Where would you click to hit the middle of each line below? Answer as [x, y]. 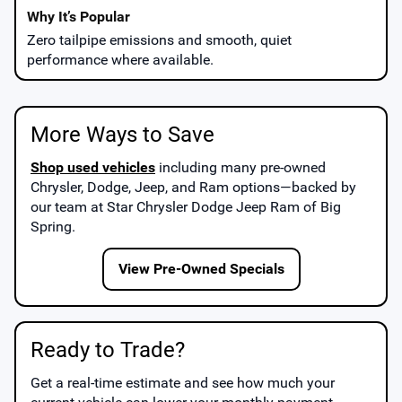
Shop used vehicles [93, 167]
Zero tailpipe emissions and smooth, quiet [159, 39]
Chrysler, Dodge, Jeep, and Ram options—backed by [193, 187]
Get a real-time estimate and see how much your [183, 382]
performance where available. [120, 59]
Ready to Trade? [108, 350]
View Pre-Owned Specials [201, 268]
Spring [51, 226]
